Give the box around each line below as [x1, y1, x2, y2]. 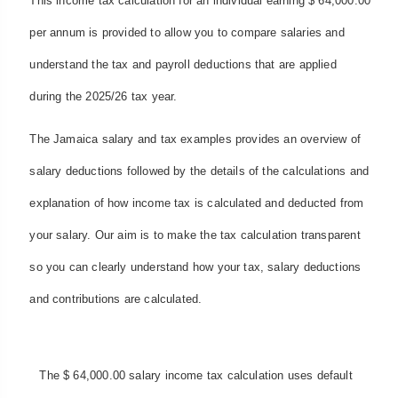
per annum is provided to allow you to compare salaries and [29, 25, 345, 39]
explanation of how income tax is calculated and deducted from [29, 196, 364, 211]
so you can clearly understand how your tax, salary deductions [29, 260, 362, 275]
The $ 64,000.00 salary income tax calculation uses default [39, 369, 353, 383]
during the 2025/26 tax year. [29, 89, 178, 103]
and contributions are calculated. [29, 292, 203, 306]
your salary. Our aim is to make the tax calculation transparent [29, 228, 361, 243]
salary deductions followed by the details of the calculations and [29, 164, 370, 179]
